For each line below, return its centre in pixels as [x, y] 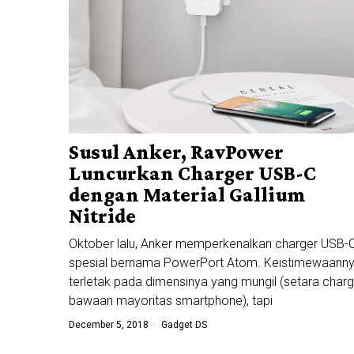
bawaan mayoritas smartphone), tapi [171, 300]
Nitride [102, 216]
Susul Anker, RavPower [176, 152]
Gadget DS [184, 324]
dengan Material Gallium [187, 194]
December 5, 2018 [109, 324]
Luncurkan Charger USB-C [192, 173]
